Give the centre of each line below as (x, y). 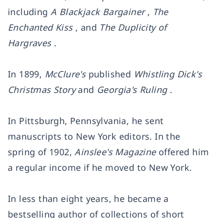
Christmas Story (43, 90)
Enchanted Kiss (40, 27)
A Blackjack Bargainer (98, 12)
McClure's (65, 74)
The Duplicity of (133, 27)
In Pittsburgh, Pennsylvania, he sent (86, 121)
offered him (182, 152)
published (110, 74)
